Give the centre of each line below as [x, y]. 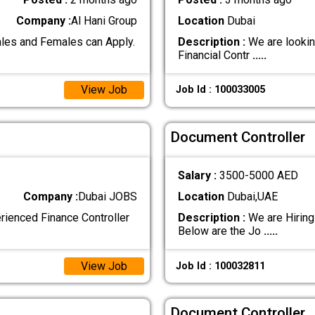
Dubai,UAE [251, 197]
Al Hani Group [104, 20]
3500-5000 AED [258, 176]
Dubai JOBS [108, 197]
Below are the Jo [220, 231]
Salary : [198, 176]
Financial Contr [215, 55]
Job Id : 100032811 [220, 266]
